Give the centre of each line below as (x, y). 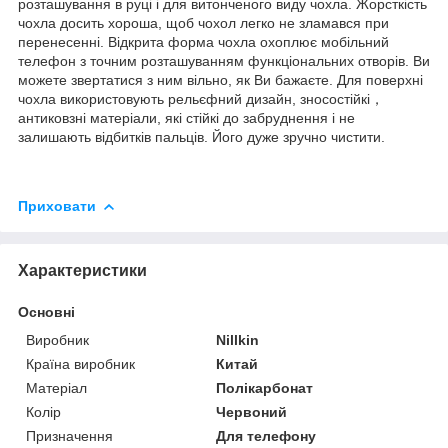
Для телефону (266, 435)
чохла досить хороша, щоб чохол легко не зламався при (203, 22)
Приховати (57, 205)
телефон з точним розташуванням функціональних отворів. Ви (224, 60)
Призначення (69, 435)
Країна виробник (80, 363)
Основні (46, 311)
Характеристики (82, 270)
